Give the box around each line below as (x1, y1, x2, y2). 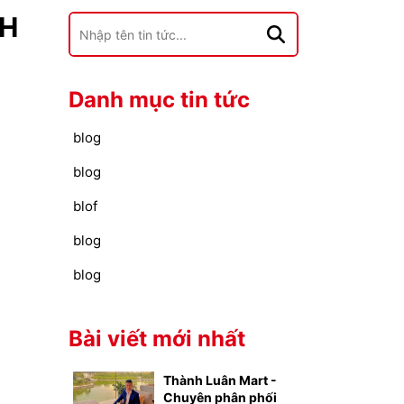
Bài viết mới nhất (69, 326, 245, 352)
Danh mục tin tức (69, 87, 250, 113)
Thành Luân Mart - (163, 372, 277, 388)
